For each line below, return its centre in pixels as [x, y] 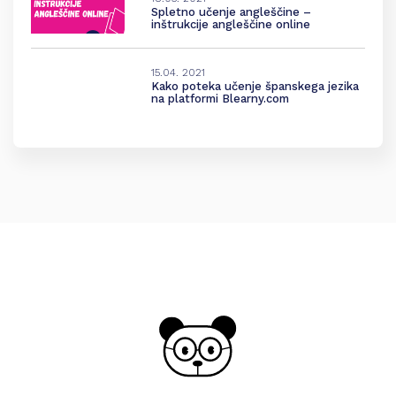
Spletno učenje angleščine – [231, 12]
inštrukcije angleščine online [230, 25]
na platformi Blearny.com [220, 99]
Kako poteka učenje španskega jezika [255, 87]
